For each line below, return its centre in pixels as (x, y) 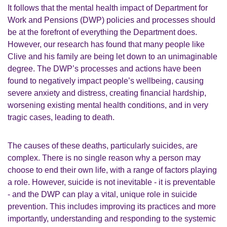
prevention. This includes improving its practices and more (112, 206)
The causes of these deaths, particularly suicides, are (103, 146)
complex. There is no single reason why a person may (104, 158)
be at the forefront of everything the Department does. (102, 32)
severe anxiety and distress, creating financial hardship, (107, 93)
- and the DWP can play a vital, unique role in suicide (102, 194)
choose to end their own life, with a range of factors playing (112, 170)
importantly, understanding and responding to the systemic (112, 219)
